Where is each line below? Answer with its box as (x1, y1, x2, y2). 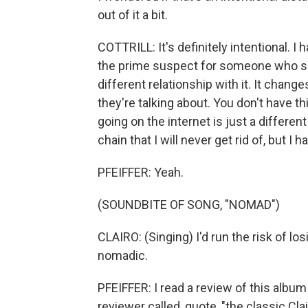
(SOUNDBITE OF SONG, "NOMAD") (98, 197, 280, 212)
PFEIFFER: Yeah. (98, 165, 184, 179)
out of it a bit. (98, 8, 168, 22)
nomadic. (98, 248, 148, 263)
